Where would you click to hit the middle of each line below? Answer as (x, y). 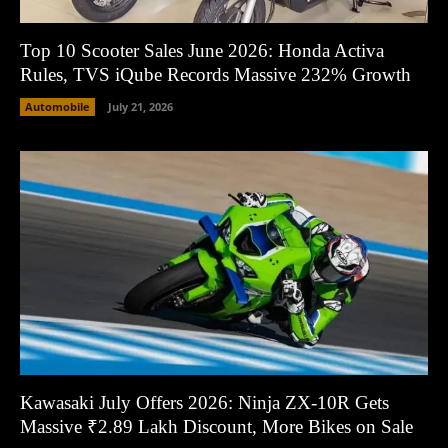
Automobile (57, 106)
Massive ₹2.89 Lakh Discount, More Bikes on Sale (216, 426)
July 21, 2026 (140, 106)
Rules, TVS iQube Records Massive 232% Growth (215, 74)
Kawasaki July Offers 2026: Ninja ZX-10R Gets (204, 402)
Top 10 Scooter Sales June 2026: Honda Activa (202, 50)
